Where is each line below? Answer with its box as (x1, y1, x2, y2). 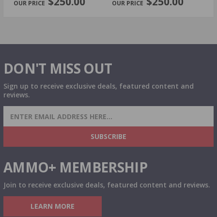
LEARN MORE (31, 201, 75, 211)
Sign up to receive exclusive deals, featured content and (3, 81, 194, 91)
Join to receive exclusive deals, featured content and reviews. (3, 180, 210, 190)
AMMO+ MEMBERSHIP (3, 158, 147, 177)
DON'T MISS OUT (3, 59, 112, 78)
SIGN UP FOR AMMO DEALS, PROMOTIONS (3, 106, 209, 120)
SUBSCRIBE (91, 132, 126, 141)
